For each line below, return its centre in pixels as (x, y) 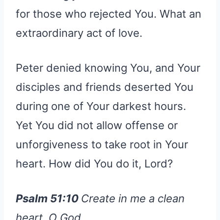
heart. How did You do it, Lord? (94, 163)
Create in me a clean (133, 198)
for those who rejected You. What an (109, 14)
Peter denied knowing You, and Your (108, 68)
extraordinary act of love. (79, 33)
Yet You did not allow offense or (97, 125)
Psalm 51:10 (48, 198)
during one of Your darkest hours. (101, 106)
